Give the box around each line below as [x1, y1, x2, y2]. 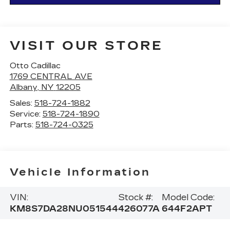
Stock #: [118, 192, 153, 202]
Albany [9, 83, 37, 92]
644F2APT [161, 203, 212, 214]
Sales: [9, 99, 34, 108]
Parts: [9, 120, 35, 130]
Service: [9, 109, 43, 119]
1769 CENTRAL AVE [9, 72, 92, 82]
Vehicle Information [9, 165, 150, 178]
